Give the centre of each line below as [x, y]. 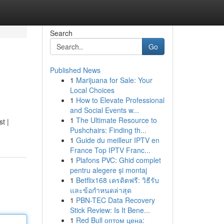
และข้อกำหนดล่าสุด [100, 190]
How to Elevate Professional [120, 100]
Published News [75, 70]
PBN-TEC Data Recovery [115, 200]
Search [61, 33]
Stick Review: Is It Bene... [110, 210]
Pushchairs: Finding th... [108, 130]
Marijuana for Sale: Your [114, 80]
